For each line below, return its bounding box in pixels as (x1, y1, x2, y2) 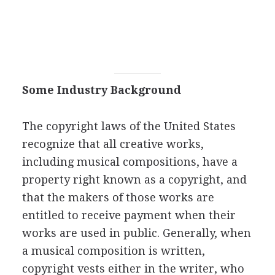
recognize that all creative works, (21, 137, 204, 150)
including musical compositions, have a (21, 155, 238, 168)
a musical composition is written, (21, 244, 205, 257)
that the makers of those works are (21, 191, 214, 204)
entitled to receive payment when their (21, 209, 236, 222)
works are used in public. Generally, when (21, 227, 251, 239)
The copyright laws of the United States (21, 120, 236, 133)
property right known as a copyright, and (21, 173, 247, 186)
